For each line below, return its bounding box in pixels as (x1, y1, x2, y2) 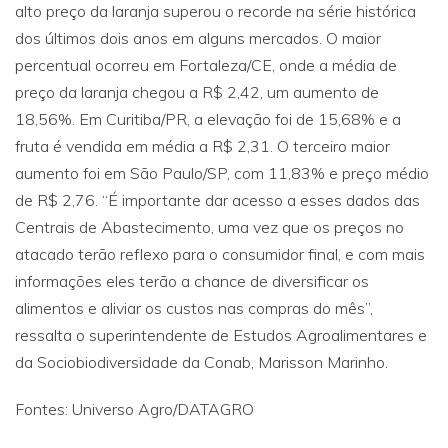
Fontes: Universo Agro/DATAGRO (15, 399, 254, 419)
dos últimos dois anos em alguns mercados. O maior (15, 28, 381, 48)
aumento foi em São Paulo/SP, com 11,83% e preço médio (15, 163, 429, 183)
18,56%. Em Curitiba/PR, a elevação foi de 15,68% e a (15, 109, 401, 129)
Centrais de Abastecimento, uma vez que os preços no (15, 217, 404, 237)
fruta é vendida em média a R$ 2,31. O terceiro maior (15, 136, 390, 156)
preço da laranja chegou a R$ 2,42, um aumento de (15, 82, 379, 102)
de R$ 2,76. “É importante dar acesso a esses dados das (15, 190, 420, 210)
